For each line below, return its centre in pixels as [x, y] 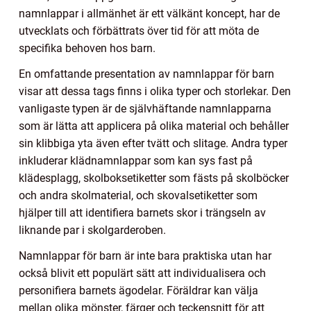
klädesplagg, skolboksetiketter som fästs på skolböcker [154, 178]
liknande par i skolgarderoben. [92, 230]
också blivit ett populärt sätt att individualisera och [142, 274]
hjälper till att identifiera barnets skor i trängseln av [142, 213]
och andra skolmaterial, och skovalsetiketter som [138, 196]
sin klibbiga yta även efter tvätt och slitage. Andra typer [153, 144]
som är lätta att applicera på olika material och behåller [154, 126]
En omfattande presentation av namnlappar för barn [146, 74]
